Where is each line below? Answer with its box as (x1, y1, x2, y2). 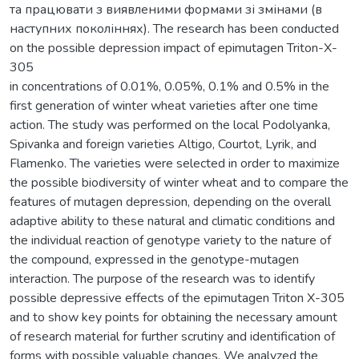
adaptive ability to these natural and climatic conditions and (10, 212, 335, 230)
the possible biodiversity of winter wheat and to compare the (10, 173, 349, 192)
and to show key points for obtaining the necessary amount (10, 308, 337, 326)
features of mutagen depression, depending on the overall (10, 192, 331, 211)
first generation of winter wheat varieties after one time (10, 96, 318, 115)
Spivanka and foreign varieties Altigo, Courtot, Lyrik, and (10, 135, 317, 153)
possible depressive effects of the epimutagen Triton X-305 (10, 288, 345, 307)
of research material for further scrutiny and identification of (10, 327, 335, 345)
